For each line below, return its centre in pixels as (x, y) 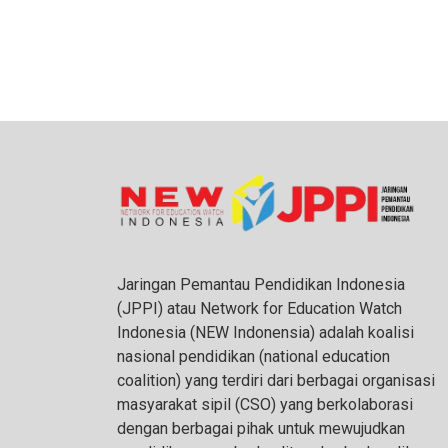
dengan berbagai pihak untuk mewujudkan (261, 428)
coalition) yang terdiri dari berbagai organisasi (276, 380)
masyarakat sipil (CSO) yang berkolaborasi (265, 404)
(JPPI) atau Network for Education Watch (259, 308)
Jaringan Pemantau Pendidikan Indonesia (261, 284)
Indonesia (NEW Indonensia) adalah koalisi (265, 332)
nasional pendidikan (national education (253, 356)
